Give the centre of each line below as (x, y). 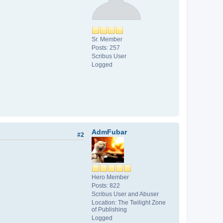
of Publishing (109, 210)
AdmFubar (109, 132)
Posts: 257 (106, 48)
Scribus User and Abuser (125, 194)
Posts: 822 (106, 186)
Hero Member (110, 177)
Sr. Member (107, 40)
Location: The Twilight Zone (129, 203)
